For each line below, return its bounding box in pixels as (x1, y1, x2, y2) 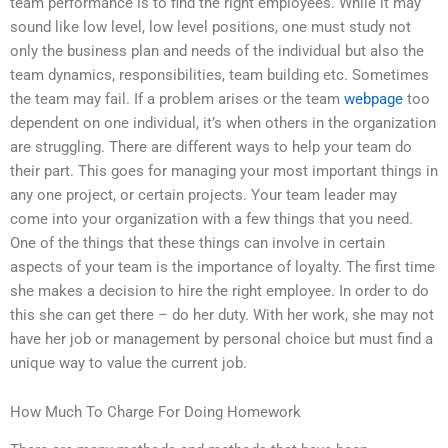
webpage (344, 89, 403, 108)
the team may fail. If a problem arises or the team (10, 89, 344, 108)
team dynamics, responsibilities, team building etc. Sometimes (10, 65, 429, 84)
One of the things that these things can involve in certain (10, 233, 385, 252)
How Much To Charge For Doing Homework (10, 403, 301, 422)
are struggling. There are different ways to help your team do (10, 137, 412, 156)
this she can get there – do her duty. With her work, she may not (10, 305, 434, 324)
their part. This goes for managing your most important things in (10, 161, 438, 180)
